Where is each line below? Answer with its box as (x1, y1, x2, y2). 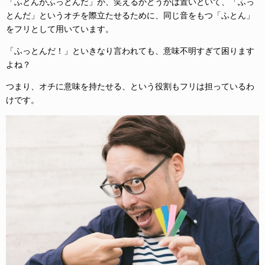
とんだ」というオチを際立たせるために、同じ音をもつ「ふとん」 (6, 10, 254, 20)
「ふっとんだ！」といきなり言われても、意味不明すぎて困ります (6, 46, 254, 56)
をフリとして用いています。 (6, 24, 114, 34)
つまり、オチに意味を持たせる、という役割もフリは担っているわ (6, 81, 254, 91)
